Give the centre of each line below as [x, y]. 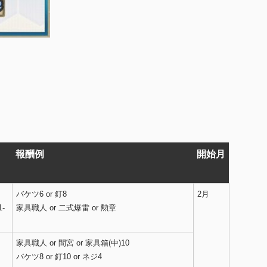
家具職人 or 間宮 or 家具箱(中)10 [73, 243]
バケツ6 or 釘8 [41, 194]
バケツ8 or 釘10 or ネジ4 [59, 257]
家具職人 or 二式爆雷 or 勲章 [66, 208]
